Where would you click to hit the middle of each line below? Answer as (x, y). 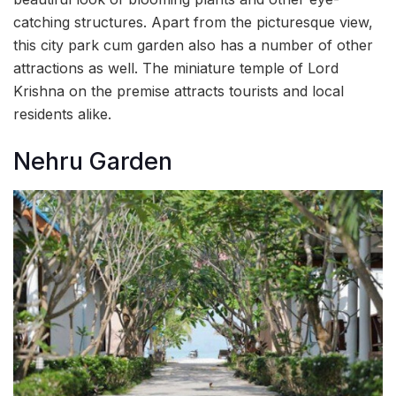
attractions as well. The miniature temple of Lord (176, 69)
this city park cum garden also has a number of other (193, 46)
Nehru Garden (93, 162)
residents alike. (62, 114)
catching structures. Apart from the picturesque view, (193, 23)
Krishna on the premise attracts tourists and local (179, 91)
